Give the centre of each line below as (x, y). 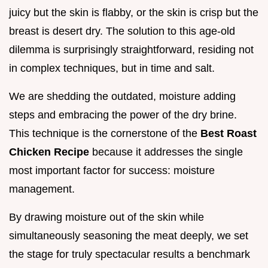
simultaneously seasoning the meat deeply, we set (129, 236)
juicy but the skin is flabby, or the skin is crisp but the (134, 13)
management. (42, 189)
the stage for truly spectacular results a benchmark (130, 255)
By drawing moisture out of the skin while (106, 217)
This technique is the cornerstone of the (105, 134)
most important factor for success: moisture (112, 171)
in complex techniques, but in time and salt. (112, 68)
